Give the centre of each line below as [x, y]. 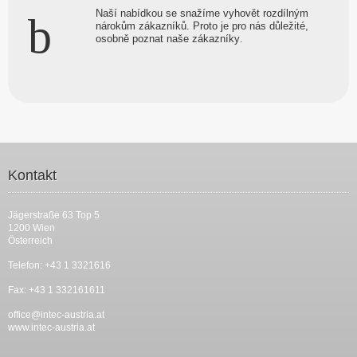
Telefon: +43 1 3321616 [59, 265]
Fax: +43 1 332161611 [57, 290]
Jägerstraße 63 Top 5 [54, 215]
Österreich [30, 240]
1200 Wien [31, 228]
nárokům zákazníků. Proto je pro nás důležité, [202, 25]
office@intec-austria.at [56, 314]
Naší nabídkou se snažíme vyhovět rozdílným [202, 13]
